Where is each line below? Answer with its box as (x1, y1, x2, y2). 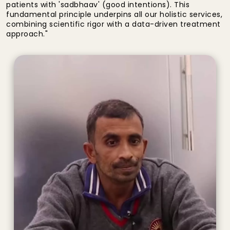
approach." (6, 29, 48, 40)
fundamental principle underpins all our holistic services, (6, 9, 222, 20)
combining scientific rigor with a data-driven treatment (6, 19, 221, 30)
